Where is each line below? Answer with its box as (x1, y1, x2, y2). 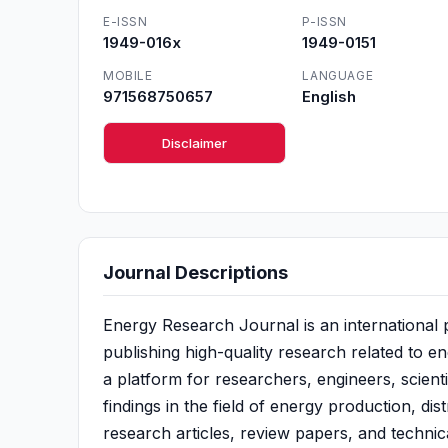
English (302, 87, 357, 106)
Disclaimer (162, 135, 228, 151)
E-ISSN (103, 14, 148, 29)
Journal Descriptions (103, 262, 288, 283)
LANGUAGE (302, 68, 374, 83)
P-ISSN (302, 14, 347, 29)
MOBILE (103, 68, 153, 83)
